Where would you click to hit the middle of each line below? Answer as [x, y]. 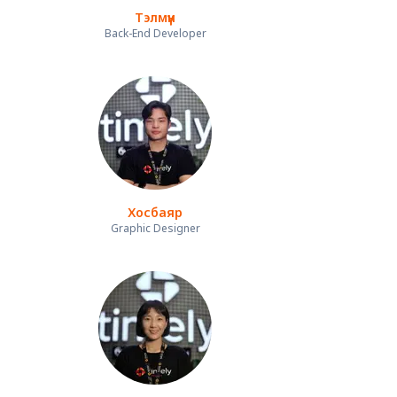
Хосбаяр [155, 213]
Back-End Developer [155, 34]
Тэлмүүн [155, 18]
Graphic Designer [155, 229]
